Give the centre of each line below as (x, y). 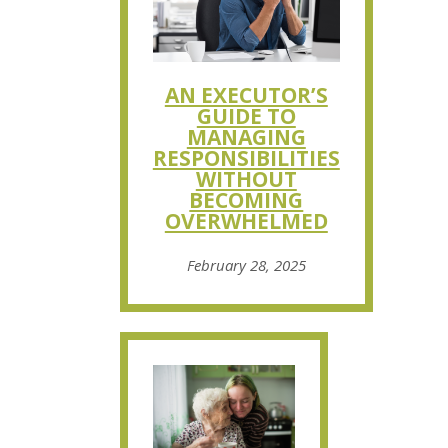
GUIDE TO (246, 116)
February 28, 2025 (246, 265)
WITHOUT (246, 179)
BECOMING (246, 200)
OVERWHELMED (246, 221)
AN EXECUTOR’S (246, 95)
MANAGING (246, 137)
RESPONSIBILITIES (246, 158)
